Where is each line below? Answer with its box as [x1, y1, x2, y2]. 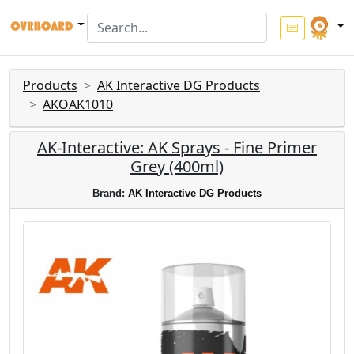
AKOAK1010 [43, 96, 113, 113]
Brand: [92, 187, 128, 199]
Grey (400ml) [130, 156, 224, 177]
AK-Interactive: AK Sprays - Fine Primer [37, 137, 317, 158]
